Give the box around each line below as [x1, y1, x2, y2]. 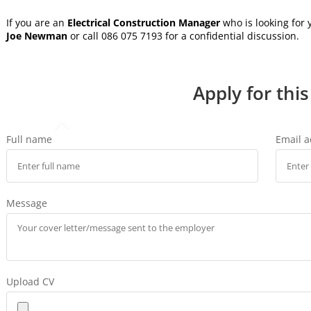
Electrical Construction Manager [67, 16, 223, 29]
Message [6, 196, 47, 210]
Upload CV [6, 274, 54, 288]
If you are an [6, 16, 67, 29]
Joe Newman [6, 29, 67, 42]
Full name [6, 132, 52, 146]
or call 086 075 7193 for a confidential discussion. [67, 29, 302, 42]
